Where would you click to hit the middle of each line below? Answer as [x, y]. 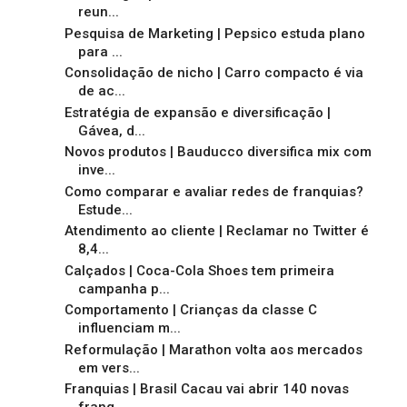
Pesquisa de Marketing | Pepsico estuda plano [214, 33]
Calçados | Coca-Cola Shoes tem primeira [199, 270]
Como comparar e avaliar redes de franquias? [213, 191]
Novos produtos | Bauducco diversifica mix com [218, 152]
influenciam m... [129, 328]
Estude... [105, 209]
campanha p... [124, 288]
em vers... [109, 367]
